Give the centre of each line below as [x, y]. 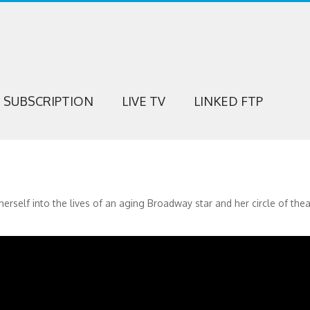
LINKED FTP [228, 101]
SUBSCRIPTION [48, 101]
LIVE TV [143, 101]
